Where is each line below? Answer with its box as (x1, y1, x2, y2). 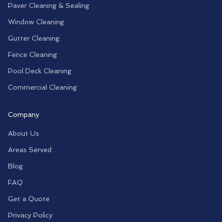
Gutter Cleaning (8, 34, 59, 42)
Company (8, 111, 39, 118)
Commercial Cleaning (8, 83, 77, 91)
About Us (8, 129, 39, 137)
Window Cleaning (8, 18, 64, 26)
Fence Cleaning (8, 51, 57, 58)
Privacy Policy (8, 211, 53, 219)
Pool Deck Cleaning (8, 67, 71, 75)
